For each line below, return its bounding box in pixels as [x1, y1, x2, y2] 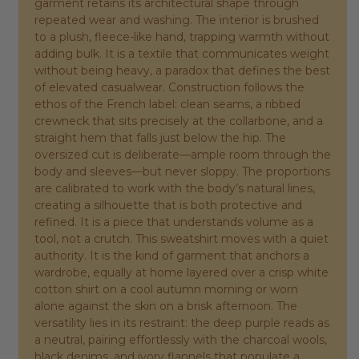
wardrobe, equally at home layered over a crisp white [34, 265, 329, 280]
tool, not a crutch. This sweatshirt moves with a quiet [34, 232, 329, 247]
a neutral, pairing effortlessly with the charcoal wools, [34, 333, 327, 348]
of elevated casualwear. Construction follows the [34, 80, 305, 95]
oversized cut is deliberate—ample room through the [34, 147, 331, 163]
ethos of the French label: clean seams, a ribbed [34, 97, 301, 112]
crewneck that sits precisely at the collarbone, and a [34, 114, 323, 129]
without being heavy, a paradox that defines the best [34, 63, 330, 79]
